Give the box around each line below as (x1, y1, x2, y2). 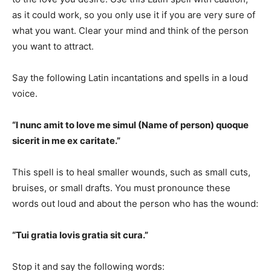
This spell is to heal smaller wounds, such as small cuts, (12, 166, 250, 178)
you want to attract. (12, 40, 94, 52)
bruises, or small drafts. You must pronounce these (12, 181, 230, 194)
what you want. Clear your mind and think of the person (12, 24, 249, 36)
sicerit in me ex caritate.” (12, 134, 120, 146)
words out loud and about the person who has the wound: (12, 197, 258, 209)
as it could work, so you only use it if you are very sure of (12, 8, 255, 21)
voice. (12, 87, 38, 99)
